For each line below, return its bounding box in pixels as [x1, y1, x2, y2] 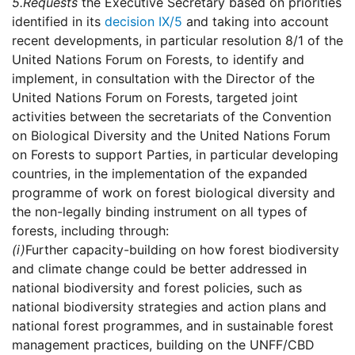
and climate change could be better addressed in [12, 261, 307, 277]
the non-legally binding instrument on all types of [12, 204, 307, 220]
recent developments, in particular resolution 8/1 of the [12, 32, 343, 49]
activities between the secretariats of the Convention [12, 109, 331, 125]
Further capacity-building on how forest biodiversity [25, 242, 339, 258]
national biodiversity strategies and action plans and [12, 299, 326, 315]
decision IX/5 [105, 13, 182, 30]
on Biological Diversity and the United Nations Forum [12, 128, 330, 144]
